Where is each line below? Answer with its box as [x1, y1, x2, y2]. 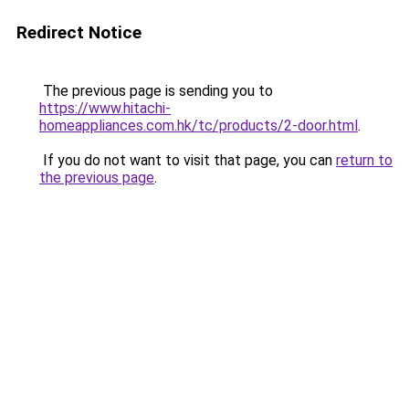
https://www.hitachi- [39, 100, 171, 117]
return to [336, 152, 393, 169]
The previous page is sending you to [39, 82, 273, 100]
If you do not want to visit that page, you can [39, 152, 336, 169]
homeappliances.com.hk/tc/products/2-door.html [39, 117, 358, 134]
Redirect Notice [16, 22, 142, 43]
